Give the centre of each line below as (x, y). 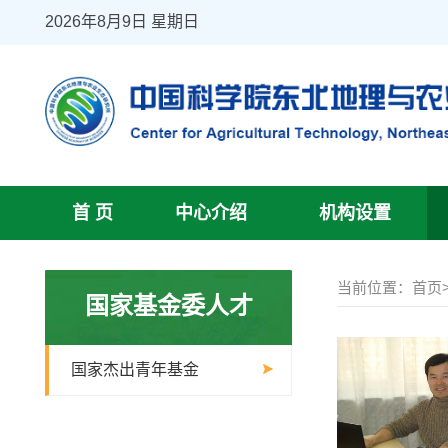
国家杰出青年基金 (135, 370)
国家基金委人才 (168, 306)
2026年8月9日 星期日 (122, 21)
